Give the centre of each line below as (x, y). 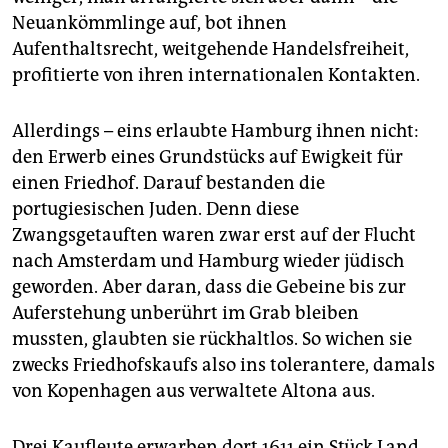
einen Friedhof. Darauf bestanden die (168, 183)
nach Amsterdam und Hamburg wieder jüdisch (208, 261)
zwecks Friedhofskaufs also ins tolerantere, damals (223, 365)
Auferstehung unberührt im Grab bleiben (185, 313)
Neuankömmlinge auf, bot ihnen (149, 23)
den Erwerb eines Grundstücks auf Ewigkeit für (207, 157)
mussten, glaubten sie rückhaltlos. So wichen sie (212, 339)
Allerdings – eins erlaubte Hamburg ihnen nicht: (215, 131)
